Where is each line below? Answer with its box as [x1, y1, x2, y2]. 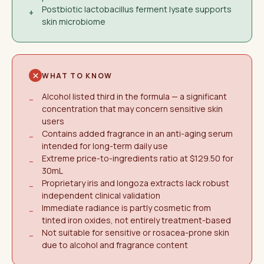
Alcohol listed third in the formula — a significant [42, 91, 227, 102]
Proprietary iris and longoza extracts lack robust [42, 177, 229, 189]
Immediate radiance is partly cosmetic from [42, 202, 211, 213]
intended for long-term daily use [42, 140, 168, 151]
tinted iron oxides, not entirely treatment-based [42, 214, 231, 226]
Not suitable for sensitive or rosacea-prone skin [42, 227, 229, 238]
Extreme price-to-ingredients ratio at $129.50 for [42, 153, 233, 164]
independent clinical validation [42, 190, 160, 201]
